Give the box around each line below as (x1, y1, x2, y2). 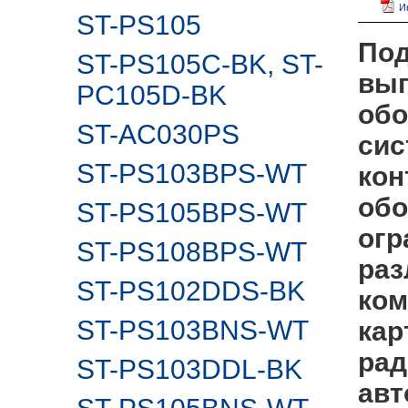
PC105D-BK (76, 80, 227, 110)
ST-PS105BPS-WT (76, 198, 307, 228)
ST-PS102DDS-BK (76, 276, 305, 306)
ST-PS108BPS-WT (76, 237, 307, 267)
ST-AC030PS (76, 119, 240, 149)
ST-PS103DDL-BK (76, 354, 302, 384)
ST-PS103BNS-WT (76, 315, 309, 345)
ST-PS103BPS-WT (76, 158, 307, 189)
